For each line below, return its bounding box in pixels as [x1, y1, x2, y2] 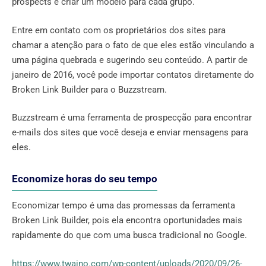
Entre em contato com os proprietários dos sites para [12, 24, 226, 36]
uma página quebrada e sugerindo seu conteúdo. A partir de [12, 54, 248, 65]
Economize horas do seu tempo [12, 173, 157, 185]
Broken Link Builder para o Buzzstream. [12, 84, 167, 95]
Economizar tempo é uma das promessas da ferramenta [12, 200, 235, 211]
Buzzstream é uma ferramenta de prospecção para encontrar [12, 112, 252, 123]
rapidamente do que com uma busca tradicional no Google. [12, 230, 247, 241]
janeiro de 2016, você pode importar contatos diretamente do [12, 69, 254, 80]
